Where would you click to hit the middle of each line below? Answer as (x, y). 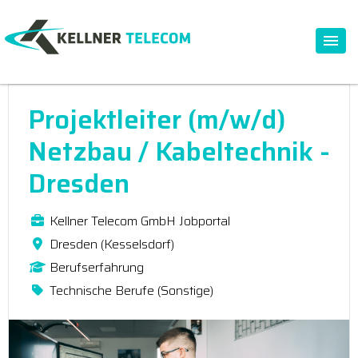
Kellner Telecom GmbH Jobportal (140, 221)
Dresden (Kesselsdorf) (112, 244)
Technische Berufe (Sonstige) (131, 290)
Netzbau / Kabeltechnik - (179, 151)
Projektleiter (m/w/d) (157, 119)
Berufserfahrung (97, 267)
